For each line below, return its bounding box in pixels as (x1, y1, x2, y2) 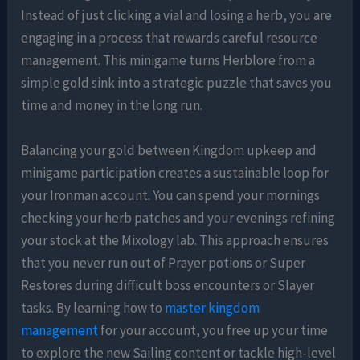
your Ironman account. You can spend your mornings (21, 186, 321, 204)
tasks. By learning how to (21, 298, 166, 317)
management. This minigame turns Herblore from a (21, 51, 316, 70)
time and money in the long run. (21, 96, 203, 115)
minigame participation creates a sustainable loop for (21, 163, 329, 182)
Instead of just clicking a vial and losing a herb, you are (21, 6, 333, 25)
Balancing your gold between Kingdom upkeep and (21, 141, 317, 159)
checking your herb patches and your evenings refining (21, 208, 336, 227)
